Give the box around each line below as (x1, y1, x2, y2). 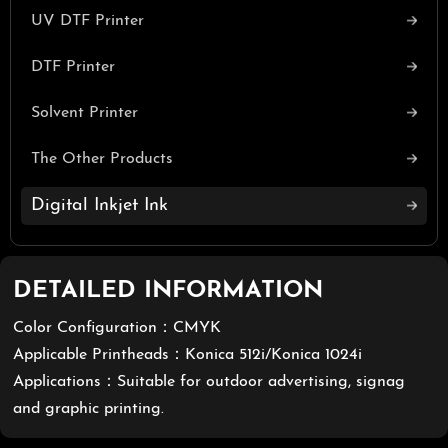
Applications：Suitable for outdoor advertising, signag (13, 374, 406, 391)
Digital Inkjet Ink (31, 195, 168, 215)
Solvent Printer (31, 104, 138, 121)
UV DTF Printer (31, 12, 144, 29)
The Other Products (31, 150, 173, 167)
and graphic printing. (13, 401, 165, 418)
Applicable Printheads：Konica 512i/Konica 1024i (13, 347, 363, 364)
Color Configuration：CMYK (13, 320, 222, 337)
